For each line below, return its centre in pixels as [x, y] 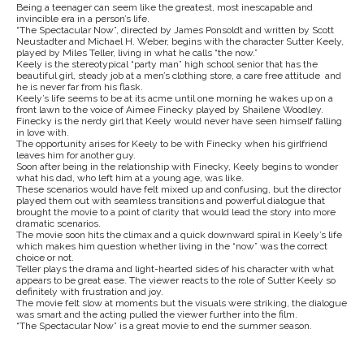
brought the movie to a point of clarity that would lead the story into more [176, 212]
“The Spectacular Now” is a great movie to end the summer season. [164, 326]
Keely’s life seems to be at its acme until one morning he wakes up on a [175, 98]
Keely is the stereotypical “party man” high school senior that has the [167, 64]
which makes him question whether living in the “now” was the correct [172, 246]
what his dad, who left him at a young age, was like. [130, 178]
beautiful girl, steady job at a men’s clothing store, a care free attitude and [179, 76]
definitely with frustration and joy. [90, 292]
